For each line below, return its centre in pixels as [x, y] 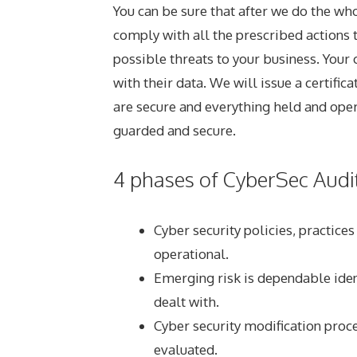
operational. [191, 253]
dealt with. [186, 301]
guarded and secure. [175, 130]
